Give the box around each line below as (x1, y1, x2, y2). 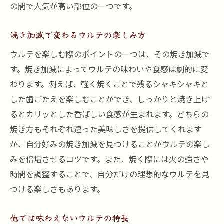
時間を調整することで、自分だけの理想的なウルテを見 (10, 168, 209, 180)
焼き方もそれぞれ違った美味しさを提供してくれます (10, 123, 202, 135)
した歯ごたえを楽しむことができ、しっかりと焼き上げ (10, 93, 209, 105)
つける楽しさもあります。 (10, 183, 105, 195)
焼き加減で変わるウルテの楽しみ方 (10, 28, 146, 41)
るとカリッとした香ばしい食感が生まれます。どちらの (10, 108, 209, 120)
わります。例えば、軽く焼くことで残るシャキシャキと (10, 78, 209, 90)
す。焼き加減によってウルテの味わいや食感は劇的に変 (10, 63, 208, 75)
